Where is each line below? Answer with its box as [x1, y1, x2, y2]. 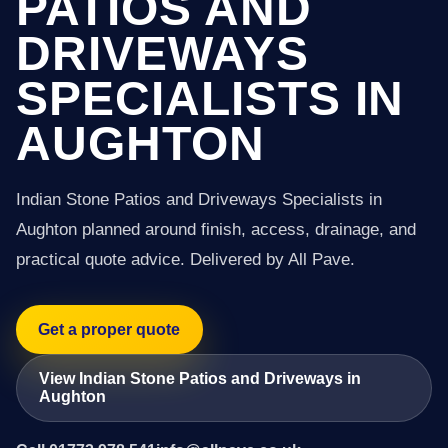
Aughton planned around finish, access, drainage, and [16, 220, 416, 239]
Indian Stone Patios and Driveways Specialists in [16, 190, 382, 209]
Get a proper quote [38, 320, 181, 338]
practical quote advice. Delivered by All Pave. [16, 250, 355, 269]
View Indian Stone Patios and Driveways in [39, 369, 362, 387]
